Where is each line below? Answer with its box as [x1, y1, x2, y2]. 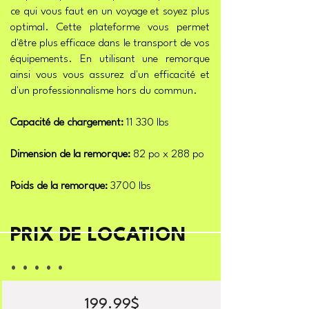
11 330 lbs [123, 117, 169, 128]
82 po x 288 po [130, 149, 204, 160]
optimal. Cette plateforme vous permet [10, 22, 210, 33]
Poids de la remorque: [10, 181, 108, 192]
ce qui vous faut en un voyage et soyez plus [10, 6, 210, 17]
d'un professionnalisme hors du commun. [10, 86, 197, 97]
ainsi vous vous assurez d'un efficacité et [10, 70, 210, 81]
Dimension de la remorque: [10, 149, 130, 160]
